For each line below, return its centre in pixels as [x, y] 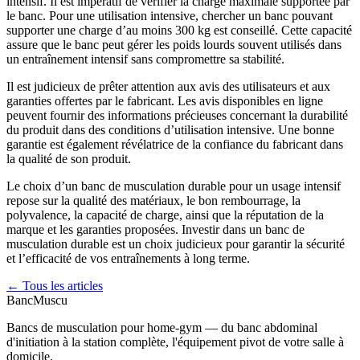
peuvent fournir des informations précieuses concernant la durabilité [177, 115]
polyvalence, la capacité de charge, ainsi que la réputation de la [165, 215]
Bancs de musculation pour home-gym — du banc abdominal [162, 327]
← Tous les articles [55, 285]
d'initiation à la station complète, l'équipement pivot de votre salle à [175, 342]
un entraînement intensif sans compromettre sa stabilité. [145, 59]
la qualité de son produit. [69, 158]
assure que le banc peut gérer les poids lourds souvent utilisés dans [174, 44]
